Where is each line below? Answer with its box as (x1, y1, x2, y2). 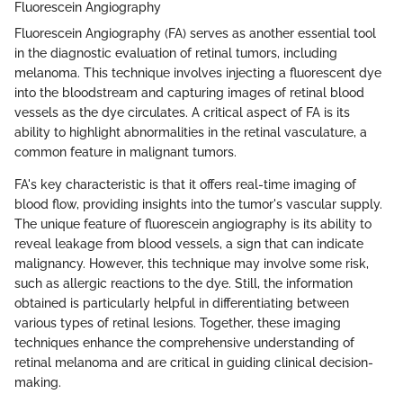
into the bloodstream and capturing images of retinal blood (14, 85, 364, 100)
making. (14, 374, 61, 390)
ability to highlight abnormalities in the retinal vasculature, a (14, 124, 367, 139)
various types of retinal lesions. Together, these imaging (14, 315, 341, 330)
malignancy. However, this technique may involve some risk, (14, 255, 369, 271)
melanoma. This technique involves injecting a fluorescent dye (14, 65, 381, 80)
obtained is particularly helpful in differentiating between (14, 295, 349, 310)
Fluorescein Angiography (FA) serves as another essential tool (14, 25, 376, 40)
